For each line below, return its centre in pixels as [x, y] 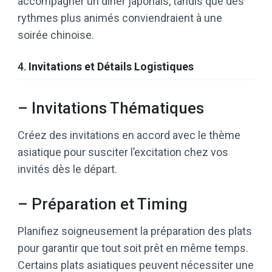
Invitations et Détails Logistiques [111, 66]
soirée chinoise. [56, 35]
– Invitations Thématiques [111, 108]
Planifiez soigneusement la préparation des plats [135, 231]
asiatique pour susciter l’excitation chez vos [123, 152]
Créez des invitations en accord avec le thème [129, 135]
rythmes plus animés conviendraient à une [120, 18]
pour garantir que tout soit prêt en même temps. [133, 248]
